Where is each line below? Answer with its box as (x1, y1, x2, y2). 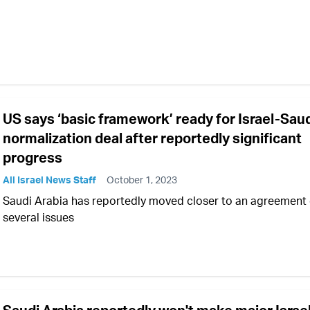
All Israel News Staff (3, 174, 96, 186)
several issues (3, 210, 74, 225)
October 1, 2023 (107, 174, 177, 186)
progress (3, 149, 62, 167)
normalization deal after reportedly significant (3, 129, 302, 147)
